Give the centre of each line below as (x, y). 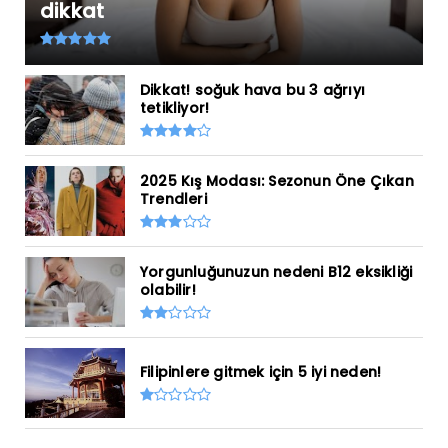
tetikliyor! (175, 107)
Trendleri (173, 198)
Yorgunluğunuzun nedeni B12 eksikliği (276, 271)
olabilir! (168, 289)
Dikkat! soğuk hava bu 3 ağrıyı (252, 89)
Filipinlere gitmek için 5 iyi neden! (261, 371)
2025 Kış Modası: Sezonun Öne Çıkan (277, 180)
